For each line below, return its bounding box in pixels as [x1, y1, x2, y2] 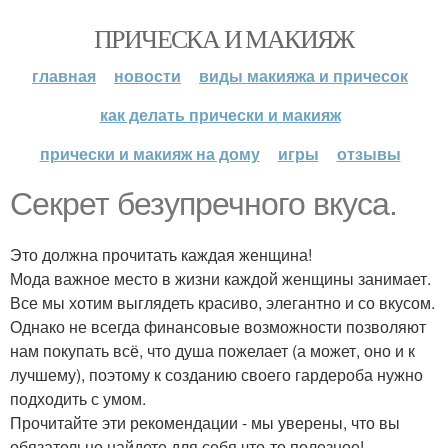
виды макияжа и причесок [199, 64, 408, 87]
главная [32, 64, 96, 87]
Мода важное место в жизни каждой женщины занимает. [10, 267, 431, 290]
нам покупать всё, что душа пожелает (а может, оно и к [10, 339, 415, 362]
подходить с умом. [10, 387, 146, 410]
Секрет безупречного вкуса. [10, 186, 397, 222]
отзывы [336, 142, 401, 165]
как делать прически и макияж [99, 103, 341, 126]
